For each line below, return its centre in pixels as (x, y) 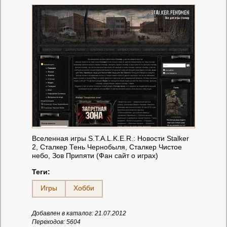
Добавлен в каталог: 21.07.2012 (79, 213)
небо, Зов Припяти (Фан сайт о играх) (95, 155)
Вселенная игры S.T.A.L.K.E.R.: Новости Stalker (110, 138)
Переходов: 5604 (56, 222)
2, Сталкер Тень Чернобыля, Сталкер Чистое (107, 147)
